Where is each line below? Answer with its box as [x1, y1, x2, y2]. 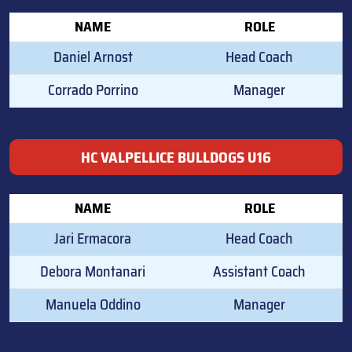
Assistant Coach [213, 259, 306, 283]
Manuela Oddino [45, 292, 141, 316]
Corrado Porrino [47, 78, 138, 101]
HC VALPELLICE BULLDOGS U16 [81, 145, 271, 169]
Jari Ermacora [54, 226, 131, 250]
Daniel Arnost [53, 45, 133, 68]
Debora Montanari [40, 259, 145, 283]
